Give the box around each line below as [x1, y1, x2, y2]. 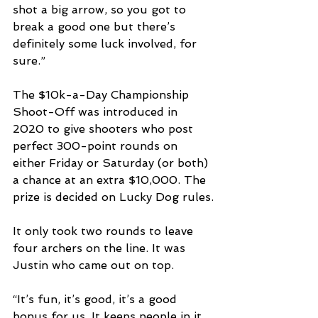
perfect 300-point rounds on [13, 139, 181, 153]
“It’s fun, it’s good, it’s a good [13, 292, 180, 307]
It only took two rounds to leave [13, 224, 197, 238]
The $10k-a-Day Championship [13, 88, 192, 102]
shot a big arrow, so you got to [13, 3, 190, 17]
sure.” [13, 54, 45, 68]
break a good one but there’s [13, 20, 179, 34]
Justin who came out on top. [13, 258, 174, 273]
